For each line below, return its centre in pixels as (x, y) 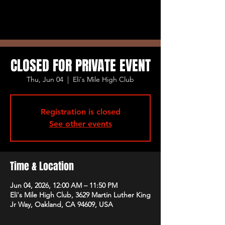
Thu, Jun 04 (45, 79)
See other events (80, 124)
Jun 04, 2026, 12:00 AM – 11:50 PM (64, 185)
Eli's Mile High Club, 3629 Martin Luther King (80, 195)
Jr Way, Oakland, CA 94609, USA (62, 204)
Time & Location (42, 166)
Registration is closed (80, 112)
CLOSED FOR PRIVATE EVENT (80, 66)
